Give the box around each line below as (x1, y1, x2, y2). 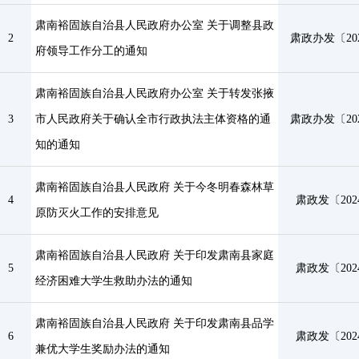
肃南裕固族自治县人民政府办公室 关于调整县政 (34, 19, 274, 31)
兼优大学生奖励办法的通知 (34, 343, 170, 355)
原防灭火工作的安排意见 (34, 207, 159, 219)
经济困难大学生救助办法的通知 (34, 275, 192, 287)
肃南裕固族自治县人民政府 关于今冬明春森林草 (34, 181, 274, 193)
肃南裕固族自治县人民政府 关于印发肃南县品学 (34, 317, 274, 329)
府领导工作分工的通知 (34, 45, 147, 57)
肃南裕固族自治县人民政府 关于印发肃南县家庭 (34, 249, 274, 261)
